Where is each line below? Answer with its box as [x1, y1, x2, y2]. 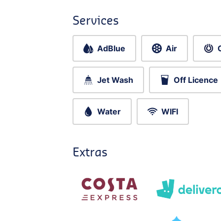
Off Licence [174, 75, 218, 85]
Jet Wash [97, 75, 133, 85]
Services [73, 12, 119, 29]
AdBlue [97, 43, 125, 54]
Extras [73, 144, 108, 160]
